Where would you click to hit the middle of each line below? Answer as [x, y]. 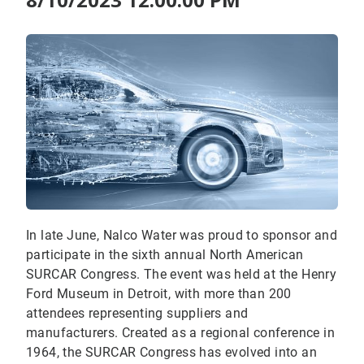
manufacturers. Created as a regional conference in [180, 333]
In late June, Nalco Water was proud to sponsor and [182, 236]
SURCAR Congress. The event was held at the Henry [182, 275]
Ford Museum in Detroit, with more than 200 [159, 294]
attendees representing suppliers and [137, 314]
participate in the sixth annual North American [165, 255]
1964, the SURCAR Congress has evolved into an [171, 353]
